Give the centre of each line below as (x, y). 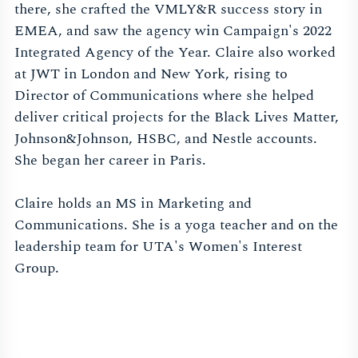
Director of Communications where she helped (164, 96)
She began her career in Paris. (110, 161)
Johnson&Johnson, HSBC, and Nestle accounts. (166, 139)
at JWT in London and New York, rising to (151, 74)
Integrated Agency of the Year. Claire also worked (175, 53)
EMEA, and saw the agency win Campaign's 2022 (173, 31)
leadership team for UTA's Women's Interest (158, 247)
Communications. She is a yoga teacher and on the (176, 225)
